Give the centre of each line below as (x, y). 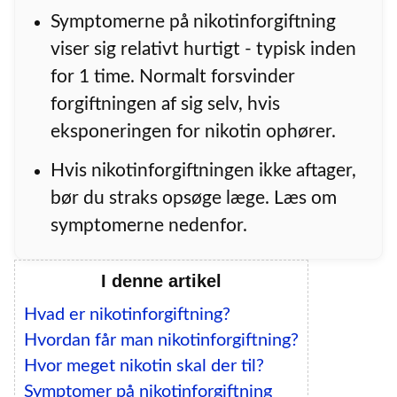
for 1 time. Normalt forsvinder (173, 76)
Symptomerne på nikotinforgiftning (194, 21)
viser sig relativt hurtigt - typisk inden (204, 49)
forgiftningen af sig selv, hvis (166, 104)
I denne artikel (161, 281)
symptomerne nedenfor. (149, 225)
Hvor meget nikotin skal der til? (144, 366)
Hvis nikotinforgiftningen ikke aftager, (204, 170)
